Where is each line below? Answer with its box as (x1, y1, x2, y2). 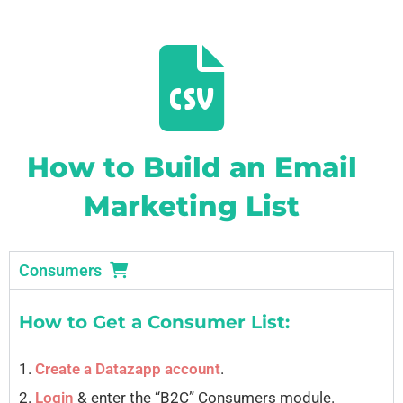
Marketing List (84, 188, 300, 223)
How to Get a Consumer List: (19, 310, 290, 333)
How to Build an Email (26, 149, 357, 184)
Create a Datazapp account (35, 359, 220, 378)
